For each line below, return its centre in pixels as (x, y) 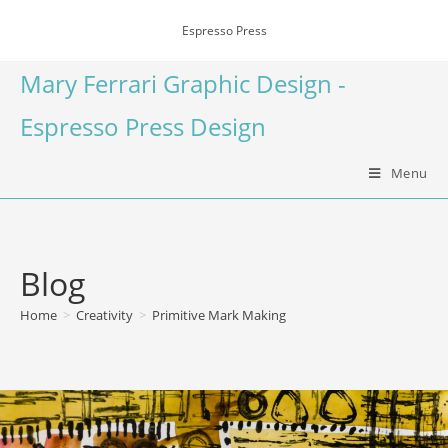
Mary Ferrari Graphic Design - (183, 83)
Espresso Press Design (143, 126)
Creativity (104, 315)
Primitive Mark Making (219, 315)
